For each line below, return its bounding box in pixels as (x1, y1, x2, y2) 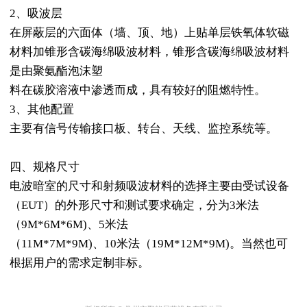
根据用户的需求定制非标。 (9, 256, 149, 270)
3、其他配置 (9, 103, 74, 116)
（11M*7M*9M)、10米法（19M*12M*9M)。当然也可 (9, 237, 288, 251)
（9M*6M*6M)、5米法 (9, 218, 128, 232)
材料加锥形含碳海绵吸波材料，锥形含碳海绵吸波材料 (9, 45, 289, 59)
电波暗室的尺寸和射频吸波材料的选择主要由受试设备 (9, 180, 289, 193)
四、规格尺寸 (9, 160, 79, 174)
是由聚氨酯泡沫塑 (9, 64, 103, 78)
